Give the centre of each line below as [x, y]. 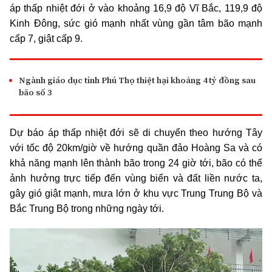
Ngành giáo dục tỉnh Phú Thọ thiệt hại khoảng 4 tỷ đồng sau [137, 80]
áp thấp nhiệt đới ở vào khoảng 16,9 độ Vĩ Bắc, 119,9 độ [136, 8]
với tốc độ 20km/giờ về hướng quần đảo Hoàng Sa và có [136, 148]
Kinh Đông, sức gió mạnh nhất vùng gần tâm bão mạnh [136, 23]
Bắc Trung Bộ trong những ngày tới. [87, 209]
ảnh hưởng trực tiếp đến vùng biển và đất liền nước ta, [136, 178]
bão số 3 [35, 92]
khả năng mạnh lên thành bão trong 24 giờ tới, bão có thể [136, 163]
